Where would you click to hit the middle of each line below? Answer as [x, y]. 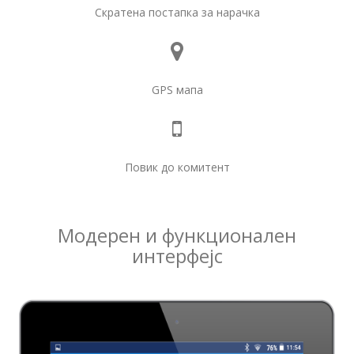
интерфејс [177, 255]
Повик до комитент [177, 167]
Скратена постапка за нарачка [177, 12]
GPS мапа [177, 89]
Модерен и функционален [177, 235]
